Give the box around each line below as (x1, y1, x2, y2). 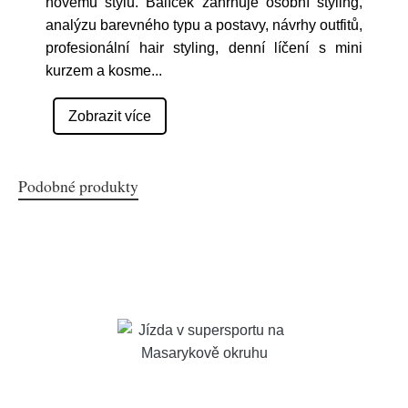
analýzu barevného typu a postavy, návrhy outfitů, (46, 17, 362, 33)
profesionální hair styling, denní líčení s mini (46, 40, 362, 56)
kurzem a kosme (46, 63, 151, 78)
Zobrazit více (68, 108, 151, 124)
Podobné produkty (18, 175, 138, 197)
